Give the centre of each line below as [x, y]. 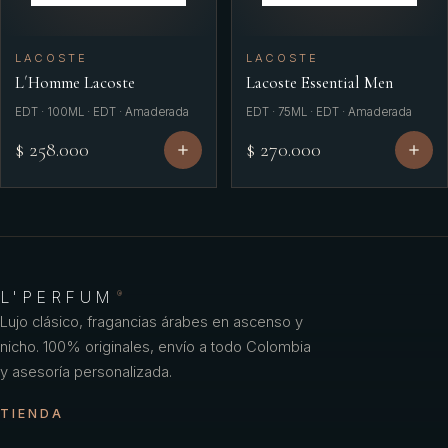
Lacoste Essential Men [319, 82]
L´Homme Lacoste [75, 82]
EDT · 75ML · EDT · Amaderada [329, 112]
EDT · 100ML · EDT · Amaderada [102, 112]
